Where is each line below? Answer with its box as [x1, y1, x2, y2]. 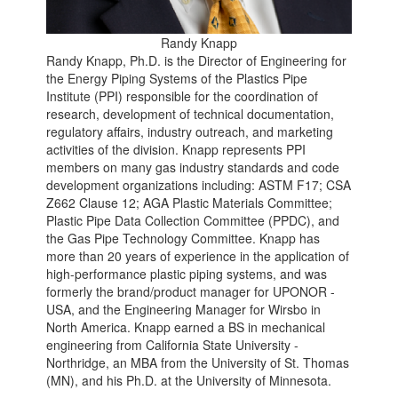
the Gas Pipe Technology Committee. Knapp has [46, 228, 321, 247]
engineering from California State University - [46, 335, 299, 354]
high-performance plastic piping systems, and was [46, 264, 328, 283]
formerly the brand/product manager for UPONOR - [46, 282, 336, 300]
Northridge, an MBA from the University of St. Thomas [46, 353, 350, 371]
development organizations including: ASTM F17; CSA [46, 175, 352, 194]
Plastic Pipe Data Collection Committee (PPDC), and [46, 211, 340, 229]
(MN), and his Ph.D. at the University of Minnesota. [46, 370, 332, 389]
